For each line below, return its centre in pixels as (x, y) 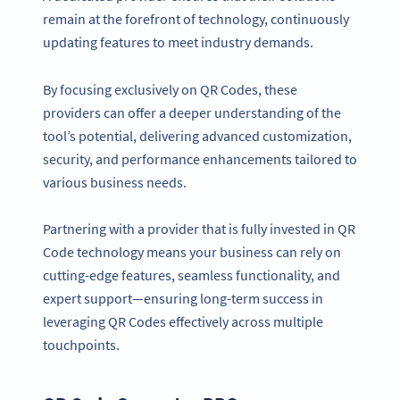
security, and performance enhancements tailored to (200, 158)
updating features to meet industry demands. (178, 42)
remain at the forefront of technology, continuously (196, 19)
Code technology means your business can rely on (192, 252)
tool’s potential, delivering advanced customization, (197, 135)
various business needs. (115, 182)
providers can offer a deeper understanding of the (192, 112)
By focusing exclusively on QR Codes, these (170, 89)
